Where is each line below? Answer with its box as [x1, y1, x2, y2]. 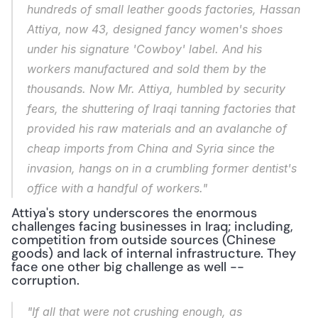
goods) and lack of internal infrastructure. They [11, 245, 296, 262]
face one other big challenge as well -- [11, 258, 244, 275]
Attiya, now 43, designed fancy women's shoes [27, 22, 283, 36]
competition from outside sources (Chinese [11, 231, 275, 248]
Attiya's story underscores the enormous [11, 204, 257, 221]
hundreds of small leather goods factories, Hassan [27, 2, 300, 16]
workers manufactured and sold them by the [27, 62, 266, 76]
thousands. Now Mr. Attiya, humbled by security [27, 82, 285, 96]
